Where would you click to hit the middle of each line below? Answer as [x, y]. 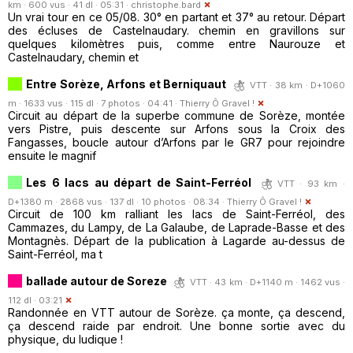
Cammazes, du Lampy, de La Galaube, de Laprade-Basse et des [176, 227]
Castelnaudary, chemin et [73, 57]
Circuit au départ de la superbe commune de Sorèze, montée [176, 115]
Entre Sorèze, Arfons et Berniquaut [126, 84]
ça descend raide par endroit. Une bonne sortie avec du [176, 325]
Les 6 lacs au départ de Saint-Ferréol [139, 182]
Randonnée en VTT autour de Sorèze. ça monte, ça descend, [176, 312]
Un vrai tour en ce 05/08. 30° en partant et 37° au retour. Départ [176, 17]
